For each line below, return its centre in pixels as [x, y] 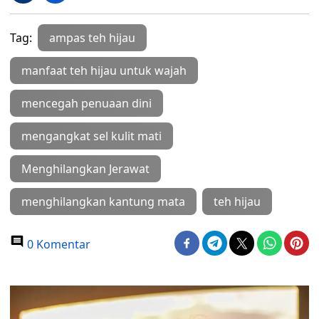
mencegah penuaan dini [87, 103]
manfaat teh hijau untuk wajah [104, 70]
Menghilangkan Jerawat [85, 169]
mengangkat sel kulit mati [91, 136]
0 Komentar [57, 244]
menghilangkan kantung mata [103, 202]
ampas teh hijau [92, 38]
